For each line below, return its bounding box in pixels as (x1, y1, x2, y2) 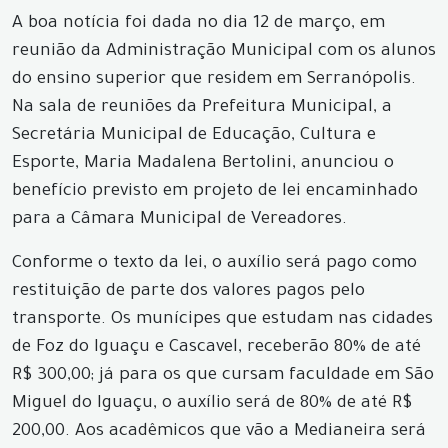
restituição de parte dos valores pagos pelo (12, 283, 365, 302)
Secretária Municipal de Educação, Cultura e (12, 127, 376, 146)
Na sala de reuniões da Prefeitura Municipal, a (12, 99, 392, 118)
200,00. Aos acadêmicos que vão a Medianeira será (12, 423, 426, 442)
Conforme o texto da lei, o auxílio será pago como (12, 255, 417, 274)
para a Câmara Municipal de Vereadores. (12, 211, 347, 230)
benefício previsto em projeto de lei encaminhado (12, 183, 418, 202)
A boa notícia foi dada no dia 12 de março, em (12, 15, 385, 34)
